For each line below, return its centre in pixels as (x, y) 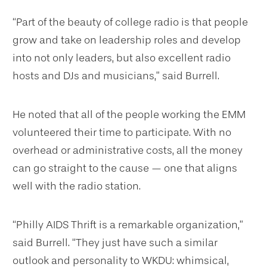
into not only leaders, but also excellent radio (122, 58)
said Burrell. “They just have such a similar (115, 242)
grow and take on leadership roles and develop (127, 40)
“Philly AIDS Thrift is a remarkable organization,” (128, 224)
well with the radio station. (77, 186)
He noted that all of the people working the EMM (129, 114)
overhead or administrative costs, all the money (128, 150)
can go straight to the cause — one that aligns (125, 168)
